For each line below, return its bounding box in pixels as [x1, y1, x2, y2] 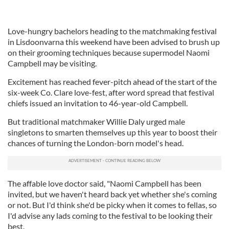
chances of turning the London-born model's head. [8, 138, 184, 148]
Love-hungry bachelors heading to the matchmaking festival [8, 26, 217, 36]
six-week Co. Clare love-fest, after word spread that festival [8, 87, 214, 97]
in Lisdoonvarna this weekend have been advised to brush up [8, 37, 220, 47]
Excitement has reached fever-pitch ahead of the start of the [8, 77, 217, 86]
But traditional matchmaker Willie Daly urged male [8, 117, 185, 126]
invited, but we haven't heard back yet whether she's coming [8, 189, 217, 199]
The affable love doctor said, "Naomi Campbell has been [8, 178, 201, 188]
